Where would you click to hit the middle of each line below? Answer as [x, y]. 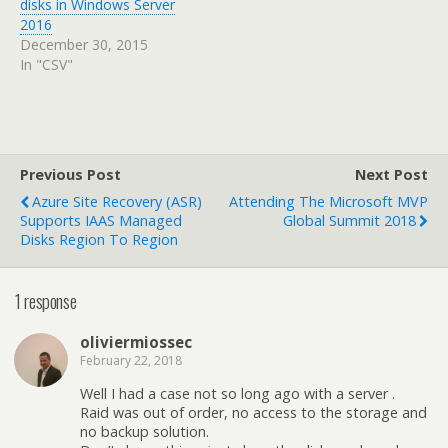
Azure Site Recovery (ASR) [117, 201]
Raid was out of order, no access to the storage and [253, 412]
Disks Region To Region [99, 239]
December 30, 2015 [84, 44]
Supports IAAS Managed [101, 220]
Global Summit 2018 [349, 220]
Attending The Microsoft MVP [328, 201]
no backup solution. [144, 431]
